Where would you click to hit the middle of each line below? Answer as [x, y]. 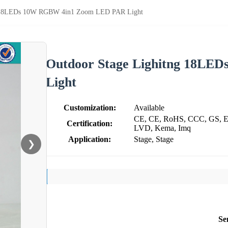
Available [149, 107]
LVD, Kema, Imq [162, 128]
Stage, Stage [154, 139]
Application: [90, 139]
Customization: [90, 107]
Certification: [90, 123]
